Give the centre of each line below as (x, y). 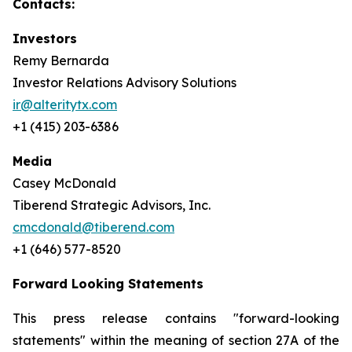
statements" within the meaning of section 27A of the (176, 340)
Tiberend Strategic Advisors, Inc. (112, 205)
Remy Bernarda (61, 60)
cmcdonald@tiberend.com (93, 227)
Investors (45, 38)
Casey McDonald (64, 183)
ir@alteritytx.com (65, 104)
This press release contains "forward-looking (176, 318)
